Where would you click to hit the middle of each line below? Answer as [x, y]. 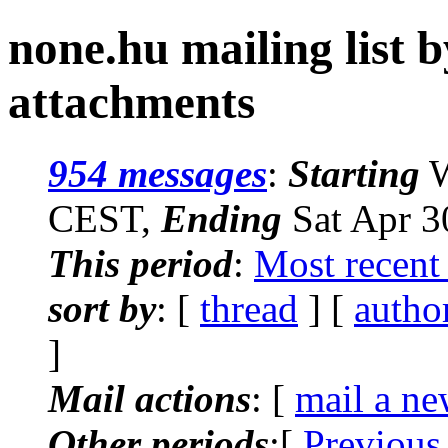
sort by [102, 308]
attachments [131, 102]
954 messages [157, 173]
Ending [221, 218]
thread [249, 308]
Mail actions [149, 398]
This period [140, 263]
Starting [354, 173]
